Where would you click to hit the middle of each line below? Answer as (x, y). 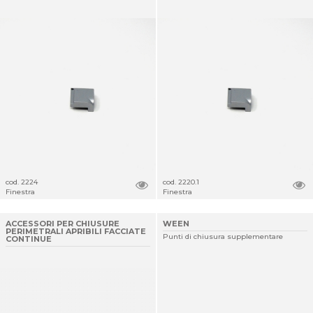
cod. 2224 (22, 182)
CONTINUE (29, 239)
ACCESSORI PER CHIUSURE (63, 224)
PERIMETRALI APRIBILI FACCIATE (76, 231)
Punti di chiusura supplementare (223, 236)
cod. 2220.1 (181, 182)
